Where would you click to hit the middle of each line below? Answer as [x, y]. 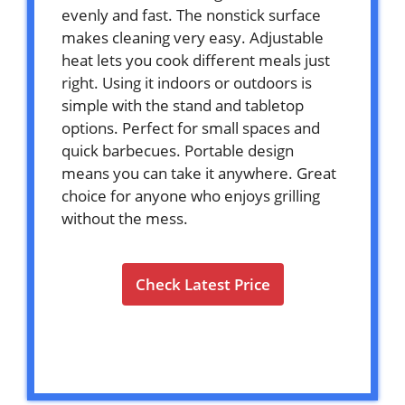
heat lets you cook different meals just [196, 60]
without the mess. [125, 218]
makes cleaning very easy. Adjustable [193, 37]
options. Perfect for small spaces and [191, 127]
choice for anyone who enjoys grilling [191, 195]
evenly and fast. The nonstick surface [191, 14]
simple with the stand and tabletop [183, 105]
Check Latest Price [202, 284]
